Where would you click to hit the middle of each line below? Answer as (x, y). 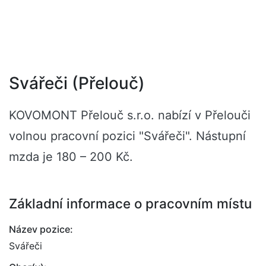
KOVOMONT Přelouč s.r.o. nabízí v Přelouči (130, 115)
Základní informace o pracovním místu (130, 203)
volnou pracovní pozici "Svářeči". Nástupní (127, 136)
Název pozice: (41, 229)
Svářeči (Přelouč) (77, 83)
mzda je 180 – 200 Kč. (71, 157)
